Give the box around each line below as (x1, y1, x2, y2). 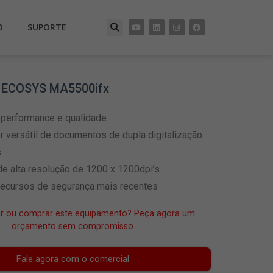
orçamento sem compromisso (12, 221, 134, 232)
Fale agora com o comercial (16, 253, 129, 265)
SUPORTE (27, 21, 66, 33)
